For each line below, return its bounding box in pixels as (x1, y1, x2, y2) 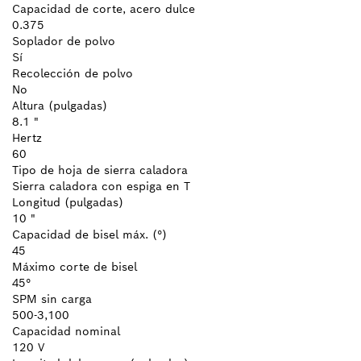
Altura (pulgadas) (12, 98, 107, 114)
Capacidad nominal (12, 324, 120, 339)
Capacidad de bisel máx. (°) (12, 227, 167, 243)
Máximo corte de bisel (12, 259, 137, 275)
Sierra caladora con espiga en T (12, 179, 190, 194)
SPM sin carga (12, 292, 92, 307)
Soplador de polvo (12, 34, 115, 49)
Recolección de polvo (12, 66, 133, 81)
